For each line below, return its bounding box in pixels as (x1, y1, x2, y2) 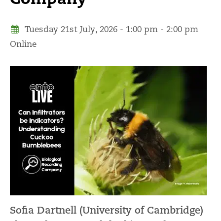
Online (10, 38, 37, 49)
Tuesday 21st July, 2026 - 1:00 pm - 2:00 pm (25, 23, 198, 35)
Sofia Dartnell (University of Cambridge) (10, 203, 203, 217)
